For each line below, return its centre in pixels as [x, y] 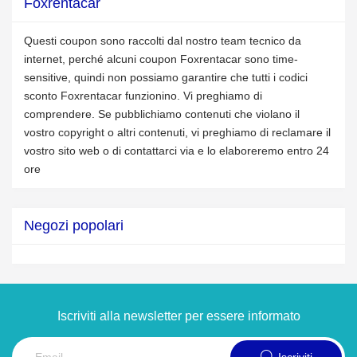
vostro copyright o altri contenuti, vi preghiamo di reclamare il [177, 132]
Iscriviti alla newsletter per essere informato [178, 316]
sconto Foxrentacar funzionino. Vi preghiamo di [143, 96]
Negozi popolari [74, 226]
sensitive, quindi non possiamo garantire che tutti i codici [166, 77]
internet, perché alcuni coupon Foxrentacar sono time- [161, 59]
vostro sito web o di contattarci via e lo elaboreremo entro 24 [177, 151]
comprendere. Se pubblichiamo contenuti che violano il [162, 114]
